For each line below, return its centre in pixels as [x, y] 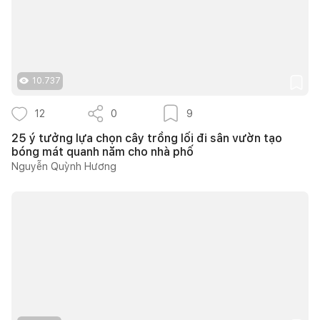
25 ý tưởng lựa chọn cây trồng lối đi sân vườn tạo [147, 138]
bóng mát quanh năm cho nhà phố [102, 151]
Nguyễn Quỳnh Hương [64, 166]
